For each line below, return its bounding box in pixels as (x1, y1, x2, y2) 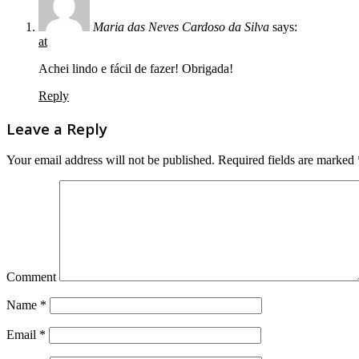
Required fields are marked (215, 153, 357, 167)
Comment (6, 270, 56, 284)
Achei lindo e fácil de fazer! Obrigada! (38, 62, 233, 76)
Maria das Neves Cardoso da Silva (93, 20, 269, 34)
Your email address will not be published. (6, 153, 215, 167)
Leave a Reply (6, 118, 107, 139)
